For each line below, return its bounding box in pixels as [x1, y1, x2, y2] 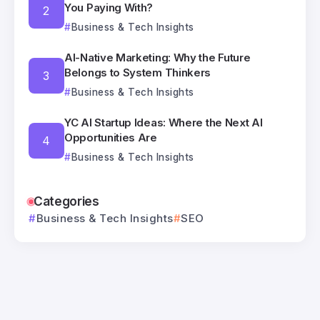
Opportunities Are [64, 131, 157, 145]
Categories [34, 194, 99, 209]
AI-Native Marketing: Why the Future [64, 51, 251, 65]
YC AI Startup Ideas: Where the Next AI [64, 116, 263, 130]
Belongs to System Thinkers [64, 66, 211, 80]
